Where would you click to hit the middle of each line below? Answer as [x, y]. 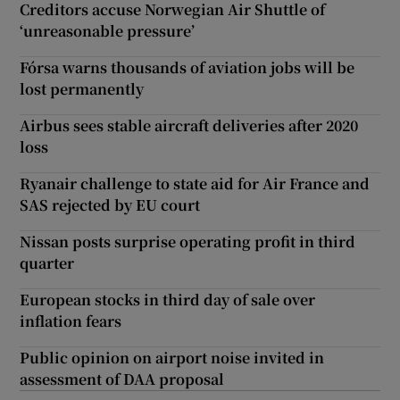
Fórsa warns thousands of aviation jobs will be [187, 68]
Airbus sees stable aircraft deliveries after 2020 [189, 126]
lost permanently [82, 89]
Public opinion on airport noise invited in [172, 358]
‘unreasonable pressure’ [108, 31]
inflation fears [71, 321]
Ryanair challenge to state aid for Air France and [195, 184]
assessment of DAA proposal [122, 379]
